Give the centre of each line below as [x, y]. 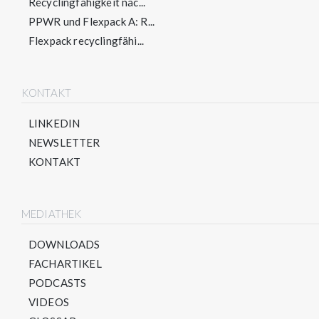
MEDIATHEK [52, 214]
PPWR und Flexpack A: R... [91, 21]
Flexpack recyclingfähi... [86, 41]
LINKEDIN [54, 123]
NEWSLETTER [64, 142]
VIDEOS [49, 302]
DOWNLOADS [64, 244]
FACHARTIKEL [65, 263]
